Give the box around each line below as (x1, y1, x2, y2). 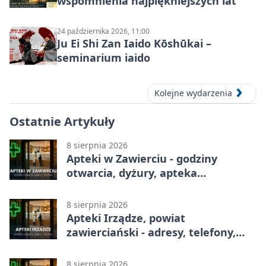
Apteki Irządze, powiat (66, 210, 185, 225)
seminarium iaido (57, 50, 150, 65)
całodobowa (66, 179, 129, 194)
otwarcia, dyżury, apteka (66, 165, 197, 180)
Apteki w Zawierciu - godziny (66, 151, 217, 166)
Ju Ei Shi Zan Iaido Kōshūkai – (57, 36, 211, 51)
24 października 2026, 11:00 (57, 26, 150, 37)
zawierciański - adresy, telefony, (66, 224, 236, 239)
